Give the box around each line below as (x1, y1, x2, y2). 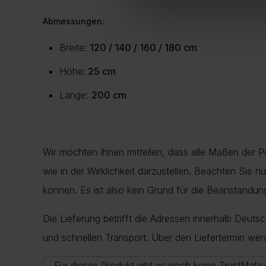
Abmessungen (43, 16, 102, 27)
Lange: (59, 89, 91, 102)
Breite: (59, 42, 90, 54)
